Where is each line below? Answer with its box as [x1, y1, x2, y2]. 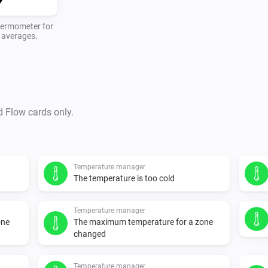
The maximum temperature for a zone [74, 217, 213, 227]
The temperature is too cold [74, 173, 175, 183]
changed [74, 229, 106, 239]
